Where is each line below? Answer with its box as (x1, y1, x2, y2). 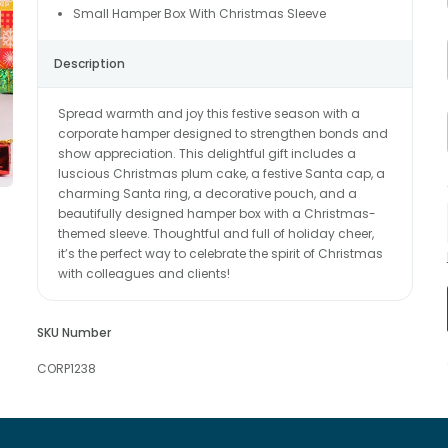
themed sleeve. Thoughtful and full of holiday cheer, (57, 225, 374, 242)
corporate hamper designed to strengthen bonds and (57, 125, 388, 142)
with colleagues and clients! (57, 265, 230, 282)
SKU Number (36, 324, 111, 341)
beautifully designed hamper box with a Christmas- (57, 205, 376, 222)
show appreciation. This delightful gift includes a (57, 145, 356, 162)
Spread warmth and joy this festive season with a (57, 105, 360, 122)
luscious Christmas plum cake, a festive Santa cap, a (57, 165, 385, 182)
